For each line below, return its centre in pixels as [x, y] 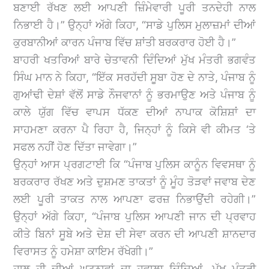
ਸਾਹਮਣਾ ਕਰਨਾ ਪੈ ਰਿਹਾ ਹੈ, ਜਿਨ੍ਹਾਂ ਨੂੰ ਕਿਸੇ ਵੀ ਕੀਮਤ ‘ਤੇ [134, 129]
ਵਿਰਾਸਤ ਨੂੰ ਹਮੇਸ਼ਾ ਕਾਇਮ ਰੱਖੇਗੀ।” [83, 251]
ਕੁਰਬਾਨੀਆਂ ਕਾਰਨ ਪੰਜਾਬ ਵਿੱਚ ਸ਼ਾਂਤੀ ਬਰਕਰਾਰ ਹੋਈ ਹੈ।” [125, 42]
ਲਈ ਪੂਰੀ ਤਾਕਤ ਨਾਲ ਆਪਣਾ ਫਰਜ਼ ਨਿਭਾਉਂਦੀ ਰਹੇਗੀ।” [134, 199]
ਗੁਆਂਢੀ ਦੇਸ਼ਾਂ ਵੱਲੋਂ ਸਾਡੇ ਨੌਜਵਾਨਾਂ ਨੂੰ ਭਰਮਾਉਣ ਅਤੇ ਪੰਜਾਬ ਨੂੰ [134, 94]
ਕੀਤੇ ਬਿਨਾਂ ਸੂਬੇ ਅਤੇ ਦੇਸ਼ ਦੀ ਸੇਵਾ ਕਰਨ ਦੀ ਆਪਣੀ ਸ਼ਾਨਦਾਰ [134, 234]
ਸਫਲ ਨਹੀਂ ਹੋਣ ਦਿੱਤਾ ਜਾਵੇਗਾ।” [75, 147]
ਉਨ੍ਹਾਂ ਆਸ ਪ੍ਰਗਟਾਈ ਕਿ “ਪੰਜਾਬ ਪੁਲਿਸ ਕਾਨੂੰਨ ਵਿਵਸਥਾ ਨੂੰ [134, 164]
